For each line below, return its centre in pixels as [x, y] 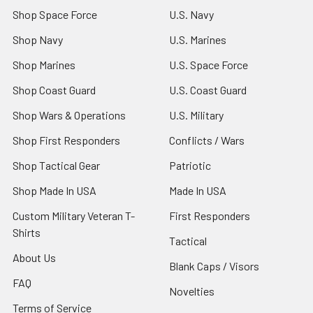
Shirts [27, 232]
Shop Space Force [55, 14]
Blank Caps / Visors [214, 266]
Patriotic [190, 165]
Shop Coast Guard [54, 90]
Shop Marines [44, 65]
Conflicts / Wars [207, 140]
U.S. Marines [198, 39]
